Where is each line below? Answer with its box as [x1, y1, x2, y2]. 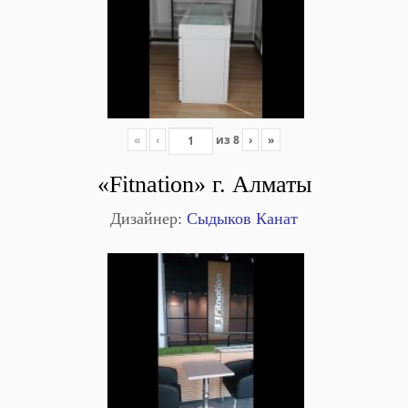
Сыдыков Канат [182, 209, 298, 228]
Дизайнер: [110, 209, 182, 228]
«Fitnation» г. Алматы [97, 170, 311, 198]
